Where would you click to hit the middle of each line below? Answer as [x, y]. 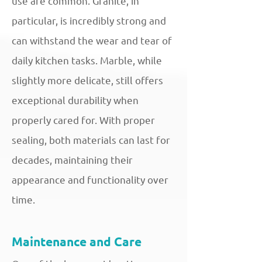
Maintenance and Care [77, 242]
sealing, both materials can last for [91, 140]
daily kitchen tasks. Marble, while [87, 60]
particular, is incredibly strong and [89, 20]
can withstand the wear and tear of [92, 40]
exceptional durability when [75, 100]
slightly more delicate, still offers [87, 80]
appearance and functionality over [90, 180]
